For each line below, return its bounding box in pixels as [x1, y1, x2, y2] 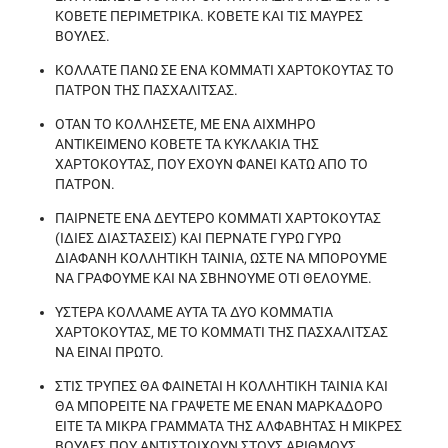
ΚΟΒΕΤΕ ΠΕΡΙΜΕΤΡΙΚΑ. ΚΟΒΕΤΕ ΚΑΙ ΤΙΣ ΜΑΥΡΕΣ [55, 8, 363, 24]
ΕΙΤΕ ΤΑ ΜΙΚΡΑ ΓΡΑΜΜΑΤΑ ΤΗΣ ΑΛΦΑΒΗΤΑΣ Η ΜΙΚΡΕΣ [55, 418, 402, 434]
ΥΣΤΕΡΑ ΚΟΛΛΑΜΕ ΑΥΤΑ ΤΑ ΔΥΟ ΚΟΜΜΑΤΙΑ [55, 304, 333, 320]
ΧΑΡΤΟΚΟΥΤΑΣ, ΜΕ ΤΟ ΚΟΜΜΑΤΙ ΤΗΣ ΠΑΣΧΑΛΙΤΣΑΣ [55, 324, 388, 340]
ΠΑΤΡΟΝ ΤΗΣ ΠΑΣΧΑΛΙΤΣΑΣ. [55, 82, 238, 98]
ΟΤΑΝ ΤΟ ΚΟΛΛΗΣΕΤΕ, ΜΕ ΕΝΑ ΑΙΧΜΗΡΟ [55, 116, 316, 132]
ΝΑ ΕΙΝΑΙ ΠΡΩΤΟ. [55, 344, 164, 360]
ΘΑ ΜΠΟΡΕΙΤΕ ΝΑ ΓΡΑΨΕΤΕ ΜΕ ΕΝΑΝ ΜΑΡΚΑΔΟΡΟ [55, 398, 383, 414]
